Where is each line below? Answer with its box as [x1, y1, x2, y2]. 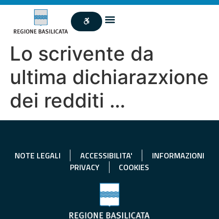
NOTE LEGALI [14, 149, 61, 161]
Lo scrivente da [10, 41, 154, 66]
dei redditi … [10, 88, 126, 112]
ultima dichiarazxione [10, 65, 209, 89]
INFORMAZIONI [152, 149, 204, 161]
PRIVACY [70, 161, 99, 173]
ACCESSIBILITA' [80, 149, 132, 161]
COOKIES [119, 161, 149, 173]
